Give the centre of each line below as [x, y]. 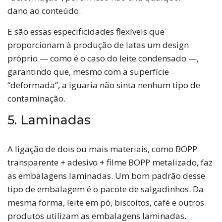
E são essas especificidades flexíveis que [86, 31]
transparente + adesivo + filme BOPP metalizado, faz [110, 162]
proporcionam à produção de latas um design [98, 45]
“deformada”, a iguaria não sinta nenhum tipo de [104, 85]
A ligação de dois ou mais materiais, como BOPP [102, 149]
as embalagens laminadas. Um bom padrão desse [106, 175]
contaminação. [36, 98]
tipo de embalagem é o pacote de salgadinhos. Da [106, 189]
